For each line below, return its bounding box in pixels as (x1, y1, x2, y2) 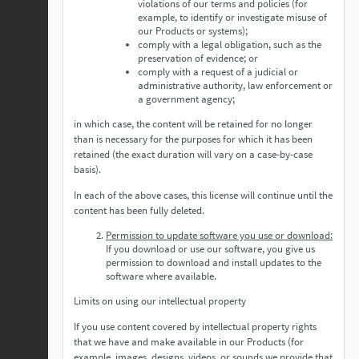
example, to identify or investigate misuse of (138, 10, 327, 24)
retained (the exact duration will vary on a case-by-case (74, 147, 313, 161)
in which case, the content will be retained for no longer (74, 117, 313, 131)
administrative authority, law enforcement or (138, 79, 333, 92)
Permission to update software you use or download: (106, 228, 333, 242)
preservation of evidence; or (138, 51, 258, 65)
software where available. (106, 269, 216, 283)
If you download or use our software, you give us (106, 242, 315, 256)
